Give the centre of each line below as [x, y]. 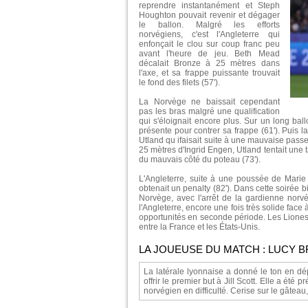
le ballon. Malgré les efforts [209, 24]
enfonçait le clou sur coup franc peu [209, 44]
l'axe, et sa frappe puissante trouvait [209, 73]
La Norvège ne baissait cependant [209, 101]
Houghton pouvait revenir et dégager [209, 15]
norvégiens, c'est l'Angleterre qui [209, 34]
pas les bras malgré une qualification [209, 111]
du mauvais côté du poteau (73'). [200, 159]
